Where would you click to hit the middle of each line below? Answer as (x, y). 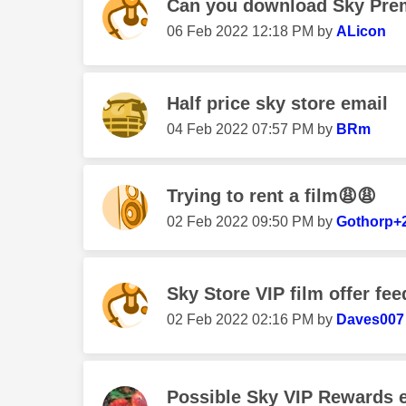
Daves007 (370, 320)
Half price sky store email (277, 104)
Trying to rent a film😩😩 (271, 196)
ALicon (361, 32)
